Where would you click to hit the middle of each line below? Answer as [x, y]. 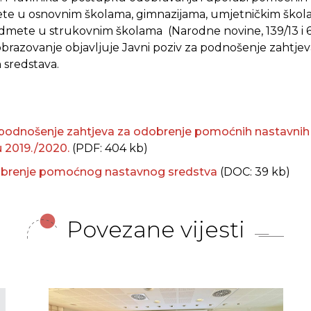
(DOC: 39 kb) [257, 172]
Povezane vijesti [155, 229]
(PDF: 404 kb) [110, 148]
